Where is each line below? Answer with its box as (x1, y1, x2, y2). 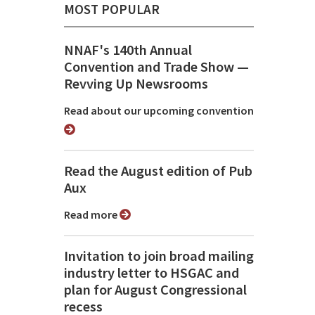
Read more (70, 207, 120, 222)
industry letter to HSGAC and (64, 264, 239, 283)
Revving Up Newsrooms (64, 75, 208, 94)
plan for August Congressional (64, 281, 247, 300)
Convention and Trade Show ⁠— (64, 58, 249, 77)
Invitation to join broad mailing (64, 247, 254, 266)
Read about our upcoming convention (70, 103, 254, 118)
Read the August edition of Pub (64, 162, 252, 181)
